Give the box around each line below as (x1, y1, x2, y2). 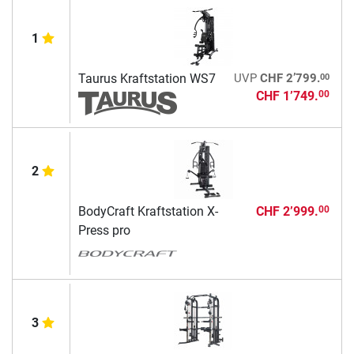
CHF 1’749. (255, 88, 318, 104)
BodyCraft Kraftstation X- (77, 203, 218, 219)
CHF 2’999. (255, 203, 318, 219)
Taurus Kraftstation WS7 (77, 70, 216, 86)
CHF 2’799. (259, 70, 320, 85)
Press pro (77, 222, 130, 238)
